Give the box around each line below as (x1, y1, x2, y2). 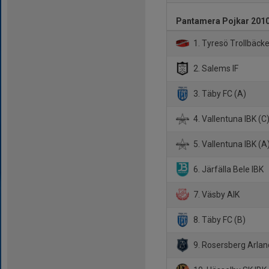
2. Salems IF (192, 63, 239, 73)
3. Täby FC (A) (192, 88, 247, 98)
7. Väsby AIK (192, 189, 240, 199)
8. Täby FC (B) (192, 214, 246, 225)
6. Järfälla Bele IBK (192, 164, 264, 174)
